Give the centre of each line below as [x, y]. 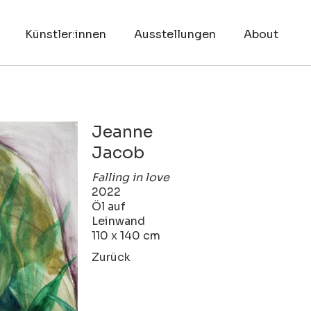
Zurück [111, 257]
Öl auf [109, 206]
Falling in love [131, 177]
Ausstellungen [175, 34]
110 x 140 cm [126, 235]
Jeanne [123, 132]
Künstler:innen [65, 34]
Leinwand [119, 221]
